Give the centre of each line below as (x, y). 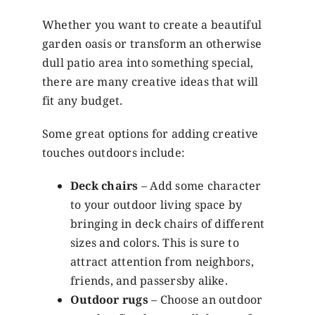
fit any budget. (82, 100)
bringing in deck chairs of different (167, 223)
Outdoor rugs (109, 299)
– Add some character (200, 185)
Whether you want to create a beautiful (152, 24)
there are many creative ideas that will (150, 81)
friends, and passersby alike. (149, 280)
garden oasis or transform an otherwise (152, 43)
